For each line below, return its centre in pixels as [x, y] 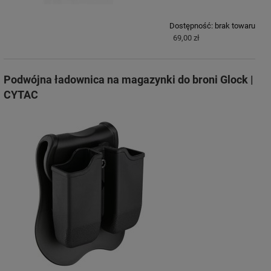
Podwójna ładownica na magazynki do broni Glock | [129, 80]
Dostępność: [191, 26]
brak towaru [235, 26]
